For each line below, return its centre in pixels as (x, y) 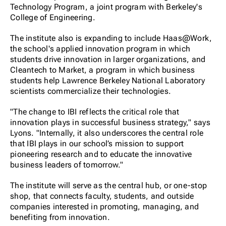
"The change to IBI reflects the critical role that (95, 112)
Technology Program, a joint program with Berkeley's (106, 7)
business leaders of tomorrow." (67, 165)
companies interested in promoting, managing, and (104, 207)
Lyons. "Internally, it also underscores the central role (107, 133)
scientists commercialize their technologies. (91, 91)
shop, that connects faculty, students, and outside (102, 196)
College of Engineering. (53, 17)
